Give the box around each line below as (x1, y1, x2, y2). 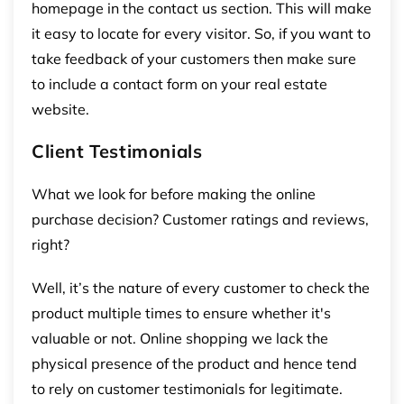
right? (32, 234, 69, 253)
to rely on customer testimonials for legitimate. (32, 379, 343, 398)
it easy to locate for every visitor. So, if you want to (32, 23, 371, 42)
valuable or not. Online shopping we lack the (32, 328, 328, 347)
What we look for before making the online (32, 184, 316, 203)
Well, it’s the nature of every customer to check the (32, 278, 370, 297)
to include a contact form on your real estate (32, 74, 327, 93)
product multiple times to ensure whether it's (32, 303, 331, 322)
